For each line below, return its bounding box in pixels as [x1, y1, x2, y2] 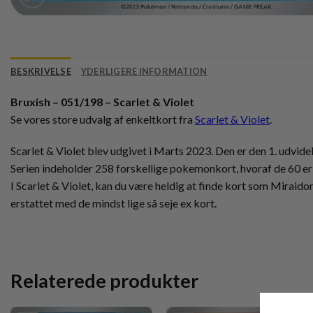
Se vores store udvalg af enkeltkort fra [10, 112, 195, 126]
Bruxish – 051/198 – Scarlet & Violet [10, 94, 194, 108]
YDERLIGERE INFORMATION [80, 65, 208, 77]
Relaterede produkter [10, 269, 198, 293]
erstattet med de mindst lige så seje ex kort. [10, 196, 217, 210]
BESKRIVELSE [10, 65, 71, 77]
